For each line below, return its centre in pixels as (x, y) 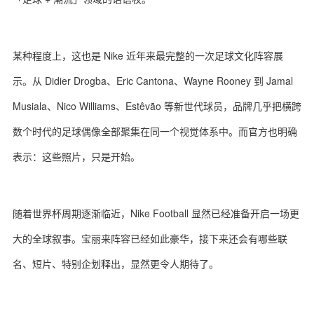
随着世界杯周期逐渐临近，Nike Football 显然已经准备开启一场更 (156, 213)
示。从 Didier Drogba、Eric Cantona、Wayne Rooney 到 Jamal (153, 81)
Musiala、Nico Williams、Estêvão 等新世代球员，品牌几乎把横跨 (157, 106)
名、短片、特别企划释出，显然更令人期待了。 (116, 264)
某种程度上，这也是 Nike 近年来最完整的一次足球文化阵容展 (148, 55)
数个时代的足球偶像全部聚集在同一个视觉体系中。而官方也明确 (155, 131)
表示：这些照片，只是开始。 (76, 156)
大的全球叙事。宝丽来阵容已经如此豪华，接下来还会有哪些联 (150, 238)
